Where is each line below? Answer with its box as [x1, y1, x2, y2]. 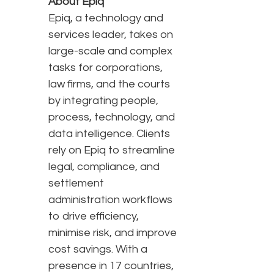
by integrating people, [48, 95, 158, 107]
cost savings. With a [48, 243, 147, 256]
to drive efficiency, [48, 210, 139, 223]
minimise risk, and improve [48, 227, 177, 239]
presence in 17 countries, [48, 260, 174, 272]
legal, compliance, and [48, 161, 160, 173]
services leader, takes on [48, 29, 173, 41]
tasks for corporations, [48, 62, 163, 74]
